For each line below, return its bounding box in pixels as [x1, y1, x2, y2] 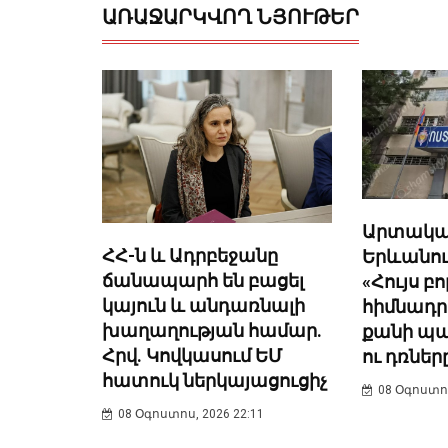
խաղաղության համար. [102, 320, 322, 342]
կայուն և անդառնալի [102, 295, 305, 317]
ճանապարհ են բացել [102, 270, 304, 292]
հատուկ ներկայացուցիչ [102, 370, 327, 392]
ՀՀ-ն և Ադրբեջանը [102, 245, 278, 267]
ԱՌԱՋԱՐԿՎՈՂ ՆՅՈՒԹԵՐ [102, 5, 359, 29]
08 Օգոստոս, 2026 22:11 [118, 407, 264, 422]
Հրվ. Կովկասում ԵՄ [102, 345, 282, 367]
